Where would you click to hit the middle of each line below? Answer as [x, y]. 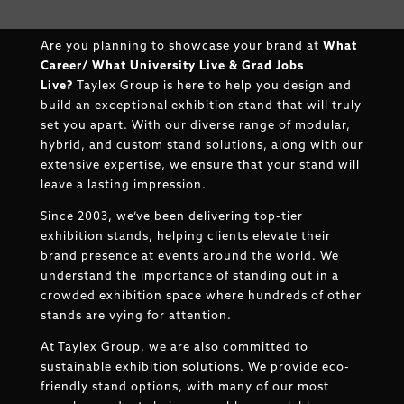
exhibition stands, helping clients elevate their [185, 237]
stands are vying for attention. [136, 317]
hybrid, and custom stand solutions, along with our [202, 146]
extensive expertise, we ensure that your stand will [200, 166]
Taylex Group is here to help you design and [212, 87]
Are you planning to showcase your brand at [181, 47]
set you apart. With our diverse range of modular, [195, 126]
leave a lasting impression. [123, 186]
